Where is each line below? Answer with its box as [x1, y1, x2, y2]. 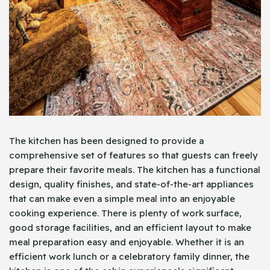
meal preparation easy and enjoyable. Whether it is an [9, 236, 244, 248]
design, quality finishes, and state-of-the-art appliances [9, 178, 254, 190]
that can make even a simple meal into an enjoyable [9, 193, 235, 205]
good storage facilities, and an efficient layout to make [9, 222, 251, 234]
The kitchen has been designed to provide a [9, 135, 204, 147]
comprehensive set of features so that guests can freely [9, 149, 258, 162]
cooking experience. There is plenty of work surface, [9, 207, 242, 219]
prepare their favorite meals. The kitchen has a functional [9, 164, 260, 176]
